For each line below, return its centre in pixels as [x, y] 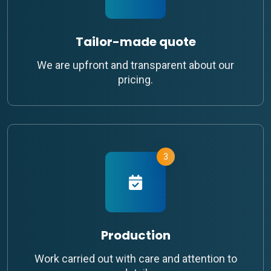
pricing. [135, 80]
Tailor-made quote [135, 42]
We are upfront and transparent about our [135, 65]
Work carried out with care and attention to [135, 259]
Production [135, 236]
